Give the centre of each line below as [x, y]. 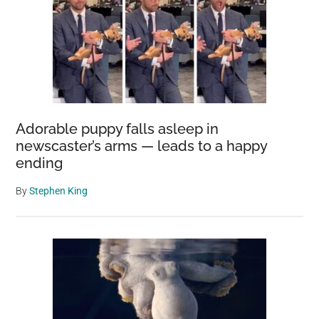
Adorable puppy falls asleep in [117, 129]
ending [40, 163]
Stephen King [59, 190]
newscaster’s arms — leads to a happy [142, 146]
